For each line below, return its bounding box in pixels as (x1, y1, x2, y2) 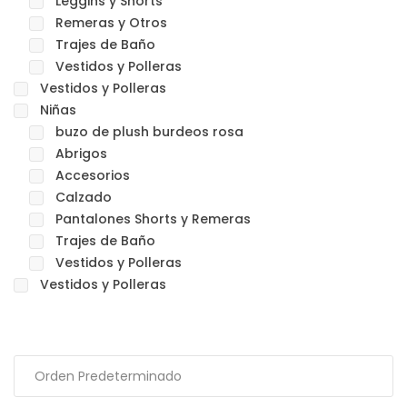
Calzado (55, 188, 112, 206)
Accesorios (55, 166, 130, 184)
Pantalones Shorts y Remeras (55, 210, 251, 228)
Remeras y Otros (55, 14, 167, 32)
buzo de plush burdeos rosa (55, 123, 243, 141)
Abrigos (55, 144, 107, 163)
